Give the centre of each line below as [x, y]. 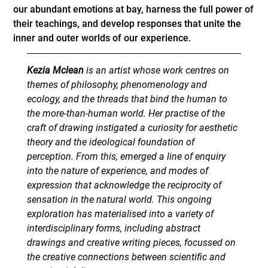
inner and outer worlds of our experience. [102, 38]
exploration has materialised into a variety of [120, 214]
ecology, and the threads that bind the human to [127, 99]
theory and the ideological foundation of [110, 142]
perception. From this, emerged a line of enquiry [126, 157]
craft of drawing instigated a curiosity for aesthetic [132, 128]
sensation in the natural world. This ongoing [119, 200]
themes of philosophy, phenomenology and [117, 85]
